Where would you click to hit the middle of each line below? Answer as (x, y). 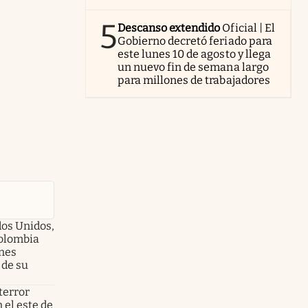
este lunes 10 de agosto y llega (194, 54)
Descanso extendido (169, 27)
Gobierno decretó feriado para (195, 41)
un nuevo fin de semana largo (193, 67)
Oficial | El (249, 27)
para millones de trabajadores (194, 80)
